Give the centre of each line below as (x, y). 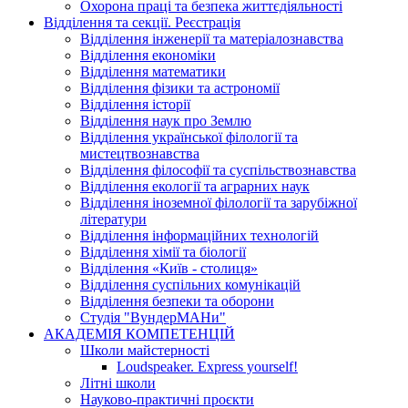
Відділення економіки (148, 56)
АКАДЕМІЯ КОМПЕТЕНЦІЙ (139, 334)
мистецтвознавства (140, 154)
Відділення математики (153, 72)
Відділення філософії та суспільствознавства (218, 170)
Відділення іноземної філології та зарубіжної (219, 203)
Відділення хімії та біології (163, 252)
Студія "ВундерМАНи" (153, 318)
